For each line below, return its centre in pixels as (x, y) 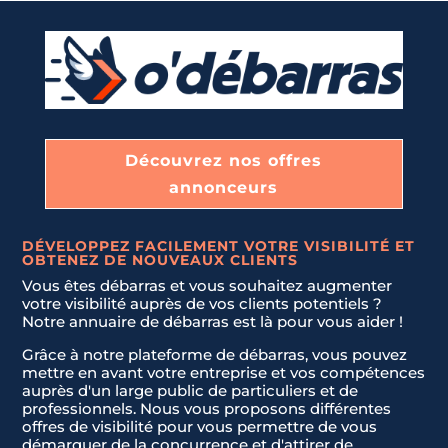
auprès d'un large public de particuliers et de (190, 391)
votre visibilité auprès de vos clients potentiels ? (202, 304)
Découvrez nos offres (224, 161)
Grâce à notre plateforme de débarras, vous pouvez (215, 355)
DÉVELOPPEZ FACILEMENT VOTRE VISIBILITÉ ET (219, 246)
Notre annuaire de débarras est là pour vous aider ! (213, 322)
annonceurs (224, 188)
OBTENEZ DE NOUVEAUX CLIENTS (160, 260)
